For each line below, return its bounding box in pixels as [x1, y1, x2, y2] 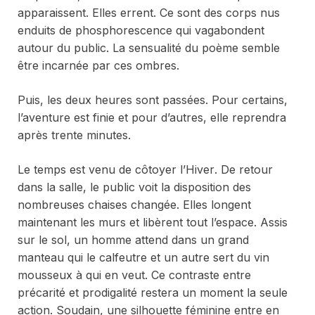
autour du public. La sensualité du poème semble [18, 40, 280, 55]
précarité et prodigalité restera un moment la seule [18, 285, 288, 300]
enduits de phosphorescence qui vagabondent [18, 22, 264, 37]
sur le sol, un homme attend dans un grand [18, 232, 249, 247]
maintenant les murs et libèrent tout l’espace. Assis [18, 214, 288, 229]
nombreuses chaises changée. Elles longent [18, 197, 251, 212]
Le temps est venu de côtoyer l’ [18, 162, 186, 176]
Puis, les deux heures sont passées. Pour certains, [18, 92, 288, 107]
